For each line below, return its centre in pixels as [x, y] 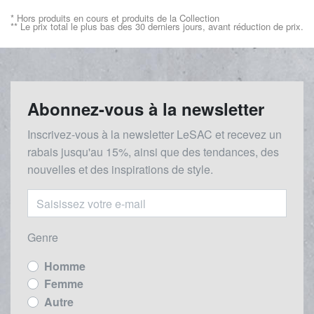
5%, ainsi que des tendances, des [196, 152]
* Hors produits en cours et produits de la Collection [115, 18]
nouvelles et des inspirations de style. [120, 170]
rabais [44, 152]
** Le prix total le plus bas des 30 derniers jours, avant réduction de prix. [157, 27]
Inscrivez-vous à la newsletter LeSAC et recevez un [155, 135]
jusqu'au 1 [87, 152]
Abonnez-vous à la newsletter [146, 109]
